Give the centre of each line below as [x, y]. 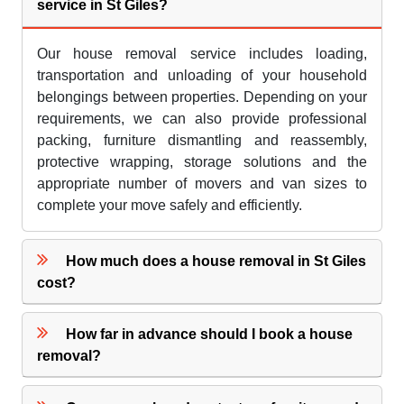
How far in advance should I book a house [210, 335]
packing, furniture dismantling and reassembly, [202, 140]
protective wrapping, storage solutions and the [202, 161]
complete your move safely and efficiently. [170, 205]
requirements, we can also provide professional [202, 118]
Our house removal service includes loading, [202, 53]
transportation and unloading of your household [202, 75]
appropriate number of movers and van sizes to [202, 183]
